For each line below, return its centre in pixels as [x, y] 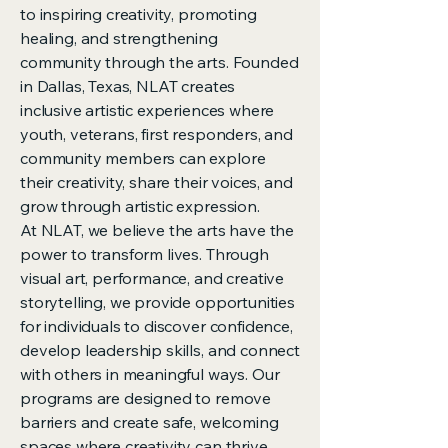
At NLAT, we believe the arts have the [157, 230]
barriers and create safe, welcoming [149, 422]
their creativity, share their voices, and [156, 182]
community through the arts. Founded [159, 62]
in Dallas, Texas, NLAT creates [128, 86]
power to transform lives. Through [144, 254]
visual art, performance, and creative [152, 278]
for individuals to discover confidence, [156, 326]
